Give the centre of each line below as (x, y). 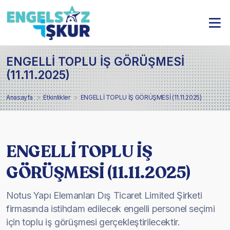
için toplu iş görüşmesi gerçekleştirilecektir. (93, 222)
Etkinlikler (57, 97)
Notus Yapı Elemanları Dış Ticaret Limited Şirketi (104, 195)
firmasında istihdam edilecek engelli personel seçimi (111, 208)
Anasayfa (20, 97)
